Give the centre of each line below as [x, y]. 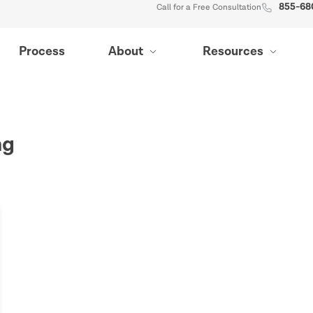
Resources [233, 51]
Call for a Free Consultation [209, 7]
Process [42, 51]
